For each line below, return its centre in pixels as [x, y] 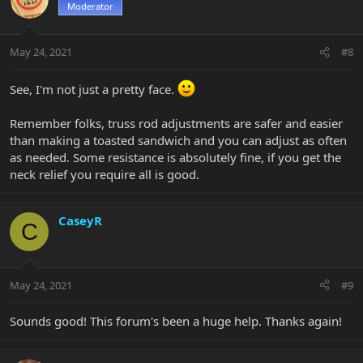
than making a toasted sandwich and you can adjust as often [178, 141]
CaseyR [80, 221]
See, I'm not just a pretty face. [94, 90]
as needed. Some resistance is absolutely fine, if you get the [175, 158]
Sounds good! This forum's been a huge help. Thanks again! [176, 320]
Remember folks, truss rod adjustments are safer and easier [176, 124]
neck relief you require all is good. [105, 175]
